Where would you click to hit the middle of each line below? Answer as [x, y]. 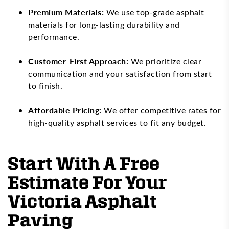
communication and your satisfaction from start [120, 73]
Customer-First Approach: [78, 61]
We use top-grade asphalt [155, 12]
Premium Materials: [67, 12]
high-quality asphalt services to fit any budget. [117, 122]
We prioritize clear [165, 61]
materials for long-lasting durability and [104, 24]
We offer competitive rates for [161, 110]
